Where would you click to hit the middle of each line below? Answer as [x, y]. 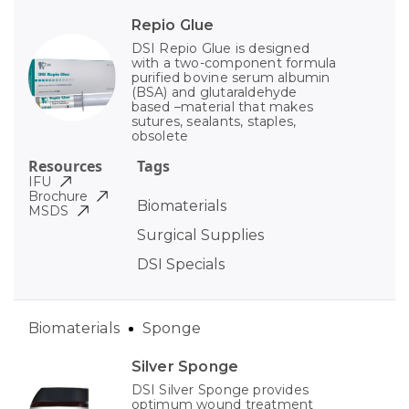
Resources [65, 167]
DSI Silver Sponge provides [220, 390]
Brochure [58, 197]
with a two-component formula [234, 63]
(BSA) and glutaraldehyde [214, 93]
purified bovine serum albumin [231, 78]
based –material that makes [222, 107]
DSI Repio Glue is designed [220, 49]
